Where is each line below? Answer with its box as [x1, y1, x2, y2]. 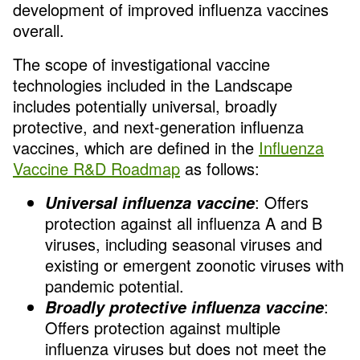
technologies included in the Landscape [13, 73, 292, 97]
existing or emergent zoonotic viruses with [45, 253, 344, 277]
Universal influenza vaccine [45, 191, 255, 215]
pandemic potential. [45, 274, 189, 298]
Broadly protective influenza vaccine [45, 296, 324, 319]
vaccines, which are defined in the [13, 136, 259, 160]
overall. [13, 18, 64, 43]
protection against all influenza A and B [45, 211, 322, 235]
